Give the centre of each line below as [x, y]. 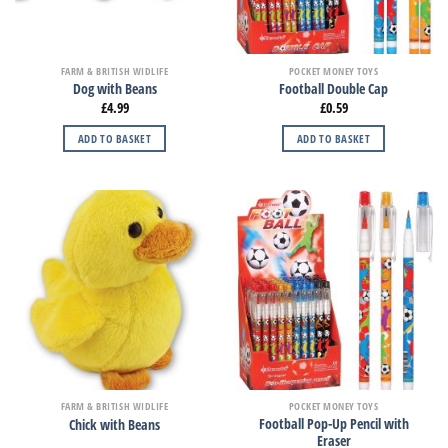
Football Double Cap [333, 89]
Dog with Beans [114, 89]
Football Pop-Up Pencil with [333, 423]
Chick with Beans [114, 424]
